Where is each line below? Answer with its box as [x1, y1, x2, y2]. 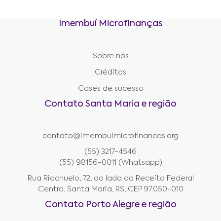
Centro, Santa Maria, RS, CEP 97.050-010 [37, 185, 184, 193]
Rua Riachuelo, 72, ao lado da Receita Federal [27, 175, 194, 182]
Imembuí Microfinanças [59, 19, 162, 28]
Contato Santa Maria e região [44, 100, 177, 109]
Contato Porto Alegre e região [44, 200, 177, 209]
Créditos [95, 69, 126, 76]
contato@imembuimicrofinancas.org [42, 132, 179, 140]
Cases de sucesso [77, 85, 144, 92]
